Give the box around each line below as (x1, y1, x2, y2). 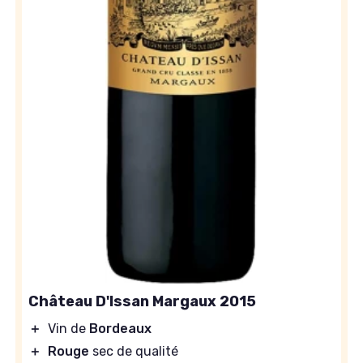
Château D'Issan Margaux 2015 (28, 293, 256, 311)
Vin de (48, 321, 89, 337)
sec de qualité (89, 344, 178, 360)
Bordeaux (89, 321, 152, 337)
